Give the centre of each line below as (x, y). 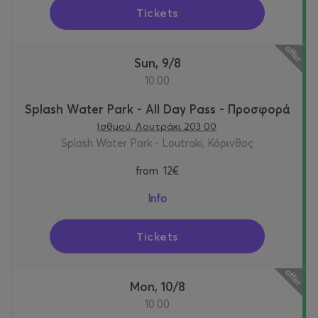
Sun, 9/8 (161, 63)
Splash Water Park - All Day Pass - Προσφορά (157, 109)
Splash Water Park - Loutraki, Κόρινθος (157, 143)
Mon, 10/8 (162, 287)
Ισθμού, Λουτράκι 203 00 (157, 127)
